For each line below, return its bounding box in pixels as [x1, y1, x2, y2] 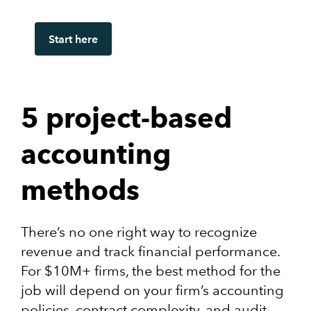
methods [21, 173, 140, 208]
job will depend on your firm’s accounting [21, 282, 284, 299]
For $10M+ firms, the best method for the [21, 262, 280, 280]
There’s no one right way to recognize [21, 224, 257, 241]
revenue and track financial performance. [21, 243, 280, 260]
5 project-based [21, 101, 232, 135]
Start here [49, 32, 98, 46]
